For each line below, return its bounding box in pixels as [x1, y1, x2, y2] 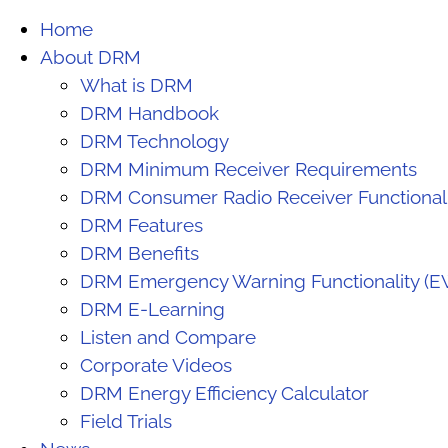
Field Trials [80, 409, 172, 432]
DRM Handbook [80, 101, 219, 124]
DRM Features [80, 213, 203, 236]
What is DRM [80, 73, 193, 96]
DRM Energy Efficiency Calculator [80, 381, 369, 404]
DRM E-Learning [80, 297, 225, 320]
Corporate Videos [80, 353, 232, 376]
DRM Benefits [80, 241, 199, 264]
